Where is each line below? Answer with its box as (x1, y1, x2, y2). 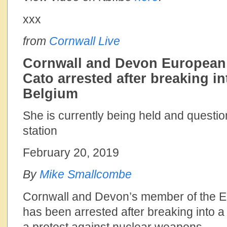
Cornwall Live (49, 34, 120, 48)
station (23, 124, 57, 137)
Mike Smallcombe (40, 168, 132, 181)
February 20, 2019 (23, 146, 119, 159)
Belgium (23, 86, 78, 101)
